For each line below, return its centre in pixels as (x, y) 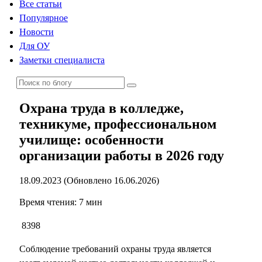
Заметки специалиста (62, 60)
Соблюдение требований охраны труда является (115, 249)
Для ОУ (35, 46)
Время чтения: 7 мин (61, 202)
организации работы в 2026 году (122, 155)
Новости (37, 32)
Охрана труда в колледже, (101, 108)
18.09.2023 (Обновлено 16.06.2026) (89, 180)
